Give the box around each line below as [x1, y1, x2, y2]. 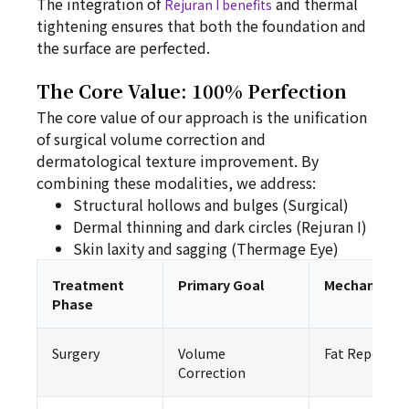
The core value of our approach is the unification [37, 106, 367, 128]
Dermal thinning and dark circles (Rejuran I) [73, 215, 367, 237]
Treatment [52, 275, 124, 294]
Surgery [52, 343, 100, 362]
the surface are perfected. [37, 37, 210, 58]
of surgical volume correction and [37, 128, 266, 150]
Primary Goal [178, 275, 264, 294]
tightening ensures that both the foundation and [37, 15, 366, 37]
